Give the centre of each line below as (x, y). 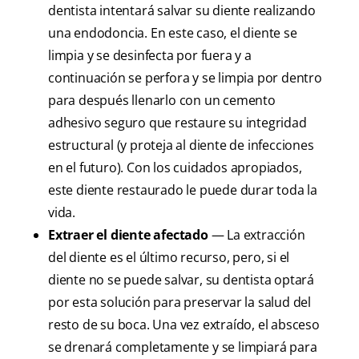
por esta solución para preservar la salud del (179, 303)
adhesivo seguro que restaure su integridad (177, 123)
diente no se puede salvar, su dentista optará (181, 280)
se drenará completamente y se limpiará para (183, 347)
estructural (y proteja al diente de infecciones (181, 145)
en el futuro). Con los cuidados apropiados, (175, 168)
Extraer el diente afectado (128, 235)
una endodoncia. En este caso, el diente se (173, 33)
